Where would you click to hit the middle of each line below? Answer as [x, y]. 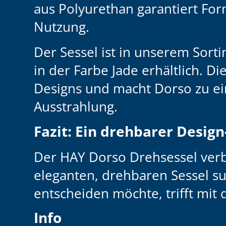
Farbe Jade [104, 70]
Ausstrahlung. [76, 107]
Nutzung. [62, 26]
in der [52, 70]
